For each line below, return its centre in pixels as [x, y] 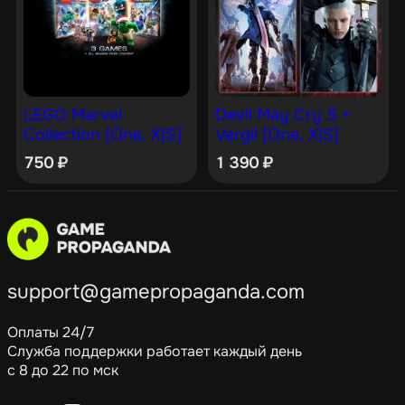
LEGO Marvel [73, 114]
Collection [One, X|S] [103, 134]
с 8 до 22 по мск [63, 370]
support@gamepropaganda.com [156, 292]
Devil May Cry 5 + [283, 114]
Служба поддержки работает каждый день [155, 351]
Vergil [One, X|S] [277, 134]
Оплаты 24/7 [51, 332]
